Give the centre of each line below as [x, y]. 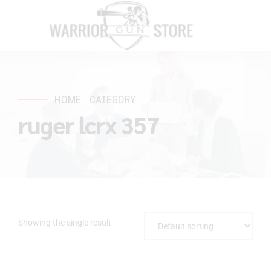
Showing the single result [65, 222]
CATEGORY [113, 100]
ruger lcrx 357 [89, 124]
